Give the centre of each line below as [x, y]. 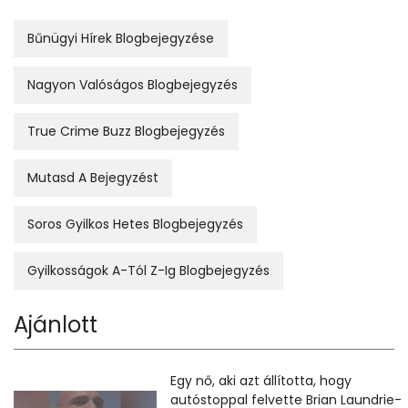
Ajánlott [56, 324]
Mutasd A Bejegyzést [93, 177]
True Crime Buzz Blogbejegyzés [126, 131]
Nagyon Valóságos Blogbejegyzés [133, 84]
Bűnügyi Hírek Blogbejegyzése [121, 38]
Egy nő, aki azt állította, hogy [260, 380]
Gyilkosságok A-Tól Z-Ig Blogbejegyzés [148, 270]
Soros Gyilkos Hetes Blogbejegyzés [135, 224]
